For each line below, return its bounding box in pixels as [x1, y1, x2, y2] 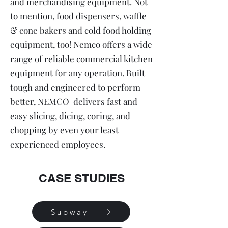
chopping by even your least [10, 124, 119, 135]
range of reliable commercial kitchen [10, 53, 153, 64]
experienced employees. [10, 138, 107, 150]
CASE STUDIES [38, 171, 125, 185]
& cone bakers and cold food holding [10, 24, 151, 36]
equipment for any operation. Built [10, 67, 145, 78]
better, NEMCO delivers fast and [10, 96, 137, 107]
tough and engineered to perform [10, 81, 140, 93]
